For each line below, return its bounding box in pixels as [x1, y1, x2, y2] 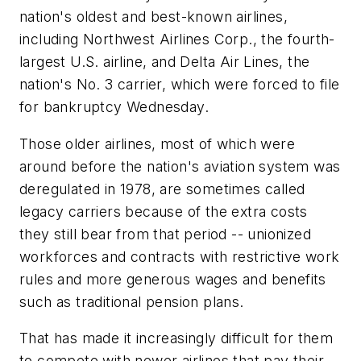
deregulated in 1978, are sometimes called [19, 180, 305, 197]
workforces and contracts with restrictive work [19, 247, 340, 265]
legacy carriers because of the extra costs [19, 202, 308, 220]
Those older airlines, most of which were [19, 135, 295, 152]
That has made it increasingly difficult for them [19, 330, 334, 347]
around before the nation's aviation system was [19, 157, 341, 175]
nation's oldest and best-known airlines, [19, 8, 288, 26]
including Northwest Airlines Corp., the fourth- [19, 31, 335, 48]
